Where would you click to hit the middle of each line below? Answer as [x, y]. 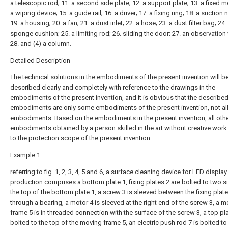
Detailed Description [40, 60]
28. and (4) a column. [41, 44]
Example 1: [26, 155]
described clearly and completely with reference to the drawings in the [113, 87]
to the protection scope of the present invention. [81, 138]
